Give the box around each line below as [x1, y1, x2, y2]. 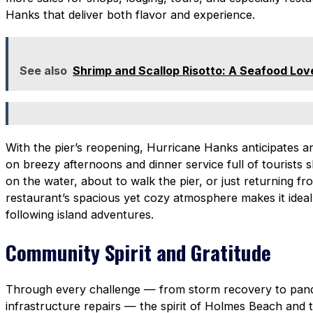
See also [20, 64, 68, 78]
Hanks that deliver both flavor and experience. [6, 8, 255, 22]
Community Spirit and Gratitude [6, 236, 271, 267]
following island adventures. [6, 207, 154, 221]
